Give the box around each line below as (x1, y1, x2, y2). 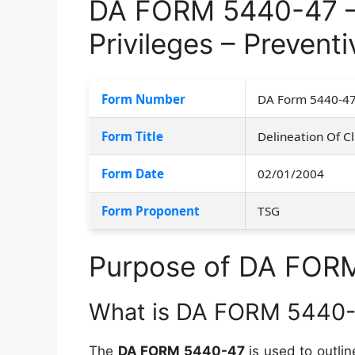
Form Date (101, 165, 164, 181)
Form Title (101, 128, 163, 144)
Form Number (101, 90, 185, 107)
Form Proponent (101, 202, 200, 219)
